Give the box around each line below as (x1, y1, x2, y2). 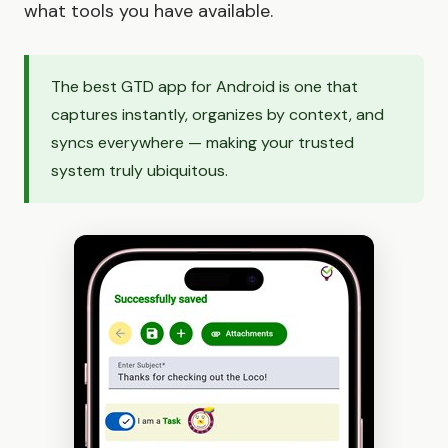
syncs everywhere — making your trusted (51, 132, 354, 154)
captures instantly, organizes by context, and (51, 104, 384, 126)
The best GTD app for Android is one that (51, 76, 358, 98)
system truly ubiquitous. (51, 160, 228, 182)
